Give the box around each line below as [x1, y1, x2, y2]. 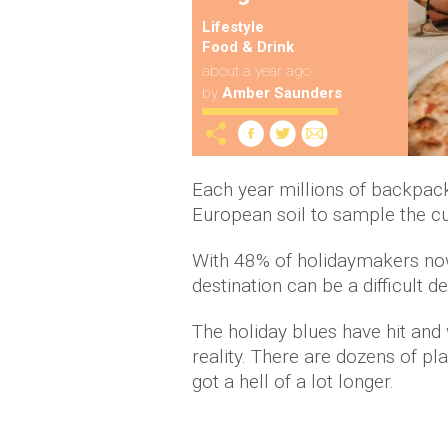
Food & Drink [202, 38, 294, 56]
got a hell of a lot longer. [192, 370, 394, 394]
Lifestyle [202, 18, 264, 36]
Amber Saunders [222, 84, 342, 102]
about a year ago [202, 62, 311, 80]
